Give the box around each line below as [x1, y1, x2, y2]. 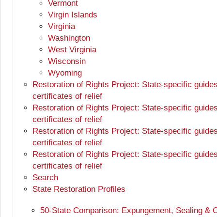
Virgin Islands [48, 10, 97, 20]
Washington [48, 33, 90, 43]
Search [32, 173, 58, 183]
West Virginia [48, 45, 96, 55]
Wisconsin [48, 57, 86, 66]
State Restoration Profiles [32, 185, 125, 194]
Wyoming [48, 68, 82, 78]
